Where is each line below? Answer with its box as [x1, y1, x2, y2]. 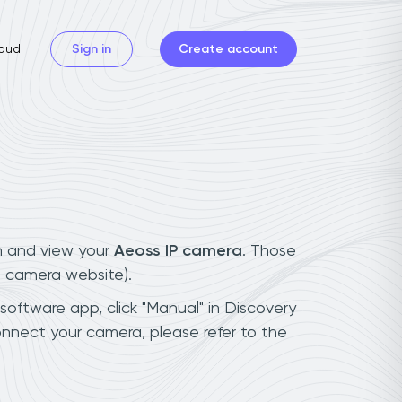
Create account [179, 42, 278, 56]
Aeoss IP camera [114, 242, 242, 259]
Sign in [72, 42, 111, 56]
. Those [242, 242, 296, 259]
